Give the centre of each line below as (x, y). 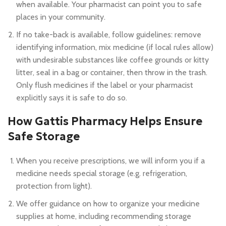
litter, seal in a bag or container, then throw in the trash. (112, 72)
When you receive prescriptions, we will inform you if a (110, 160)
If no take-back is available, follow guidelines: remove (109, 34)
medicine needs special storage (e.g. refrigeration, (102, 173)
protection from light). (54, 186)
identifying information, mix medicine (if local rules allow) (115, 47)
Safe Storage (44, 136)
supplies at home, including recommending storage (104, 216)
